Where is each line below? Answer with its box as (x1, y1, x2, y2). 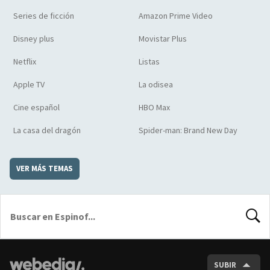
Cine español (13, 101, 60, 113)
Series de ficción (13, 10, 74, 21)
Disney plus (13, 33, 54, 44)
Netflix (13, 55, 36, 67)
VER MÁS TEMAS (16, 163, 73, 174)
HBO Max (139, 101, 170, 113)
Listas (139, 55, 160, 67)
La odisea (139, 78, 173, 90)
